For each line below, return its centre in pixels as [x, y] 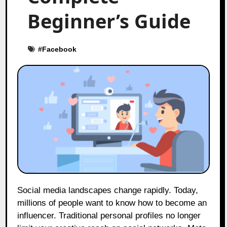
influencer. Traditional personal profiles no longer [109, 215]
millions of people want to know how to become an [112, 203]
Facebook [60, 49]
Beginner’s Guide [109, 21]
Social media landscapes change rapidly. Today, [20, 190]
